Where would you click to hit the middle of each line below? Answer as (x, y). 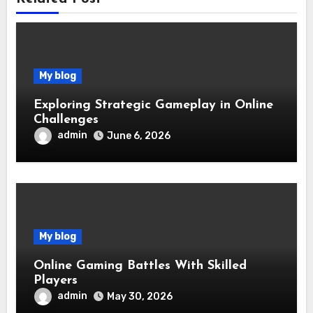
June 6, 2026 (138, 136)
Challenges (66, 119)
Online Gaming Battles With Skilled (140, 265)
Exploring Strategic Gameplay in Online (153, 105)
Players (55, 280)
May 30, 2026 (139, 296)
